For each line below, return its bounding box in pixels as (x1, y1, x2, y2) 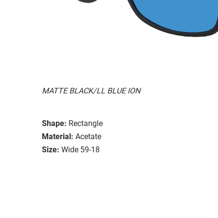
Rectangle (69, 118, 103, 128)
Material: (42, 131, 73, 141)
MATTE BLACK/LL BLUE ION (42, 86, 140, 95)
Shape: (42, 118, 67, 128)
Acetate (75, 131, 101, 141)
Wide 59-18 (61, 145, 100, 154)
